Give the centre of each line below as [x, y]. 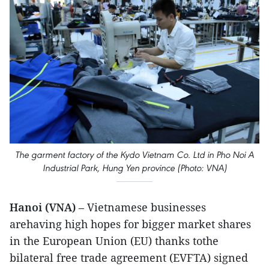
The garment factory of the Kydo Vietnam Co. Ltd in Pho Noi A [134, 155]
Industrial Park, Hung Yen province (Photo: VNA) [134, 168]
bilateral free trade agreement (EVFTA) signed [129, 258]
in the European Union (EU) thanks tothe [114, 241]
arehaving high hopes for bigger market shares [130, 224]
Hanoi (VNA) [43, 207]
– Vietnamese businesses [141, 207]
